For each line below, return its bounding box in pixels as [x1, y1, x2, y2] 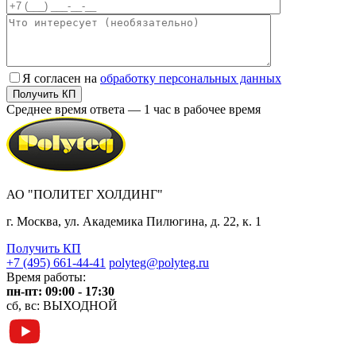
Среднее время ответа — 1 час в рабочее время [6, 102, 261, 116]
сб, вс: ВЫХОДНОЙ [6, 298, 118, 312]
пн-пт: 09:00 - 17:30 [6, 284, 114, 298]
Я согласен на [22, 71, 100, 85]
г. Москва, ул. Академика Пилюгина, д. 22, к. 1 [6, 214, 261, 228]
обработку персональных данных [100, 71, 281, 85]
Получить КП [6, 241, 81, 255]
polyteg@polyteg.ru [109, 255, 209, 269]
